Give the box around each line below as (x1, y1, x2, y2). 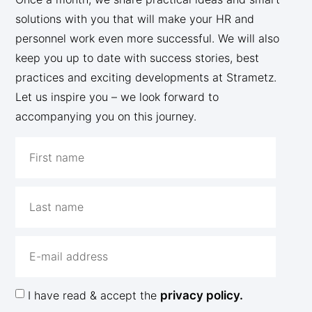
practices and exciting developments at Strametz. (15, 70, 277, 84)
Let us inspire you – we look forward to (15, 89, 219, 104)
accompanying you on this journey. (15, 109, 197, 123)
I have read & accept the (28, 288, 161, 302)
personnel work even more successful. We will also (15, 31, 280, 45)
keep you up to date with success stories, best (15, 50, 260, 65)
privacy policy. (160, 288, 244, 302)
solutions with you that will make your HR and (15, 11, 255, 26)
